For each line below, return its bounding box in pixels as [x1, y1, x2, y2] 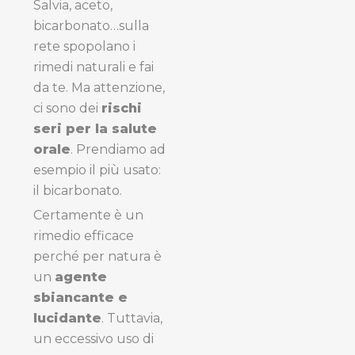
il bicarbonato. [33, 182, 122, 198]
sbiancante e [33, 289, 128, 305]
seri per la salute [33, 120, 157, 136]
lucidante [33, 310, 101, 326]
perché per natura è [33, 248, 162, 264]
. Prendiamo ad [71, 141, 166, 157]
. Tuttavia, [101, 310, 162, 326]
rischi [101, 100, 142, 116]
